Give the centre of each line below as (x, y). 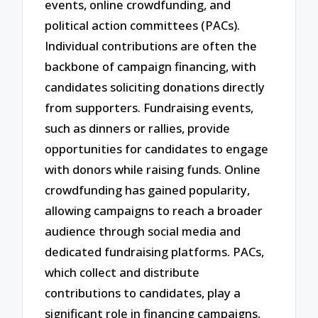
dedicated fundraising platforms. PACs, (155, 251)
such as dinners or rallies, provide (138, 128)
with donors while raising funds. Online (153, 169)
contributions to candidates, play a (143, 292)
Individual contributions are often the (151, 45)
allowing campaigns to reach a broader (154, 210)
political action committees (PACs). (143, 25)
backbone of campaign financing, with (151, 66)
